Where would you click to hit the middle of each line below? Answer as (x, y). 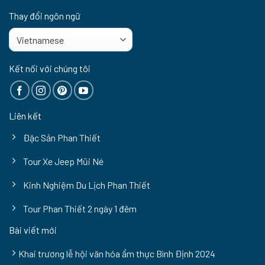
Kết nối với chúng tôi (50, 69)
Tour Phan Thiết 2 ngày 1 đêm (80, 209)
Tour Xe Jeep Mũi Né (63, 161)
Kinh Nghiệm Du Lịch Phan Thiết (87, 185)
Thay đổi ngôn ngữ (45, 16)
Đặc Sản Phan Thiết (62, 138)
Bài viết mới (33, 230)
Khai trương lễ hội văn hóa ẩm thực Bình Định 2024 (117, 254)
